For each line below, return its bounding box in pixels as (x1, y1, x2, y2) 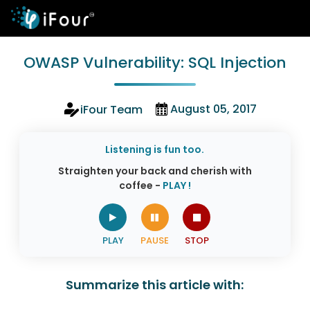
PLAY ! (162, 179, 191, 192)
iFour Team (80, 102, 143, 118)
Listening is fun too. (105, 143, 205, 156)
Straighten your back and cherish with (57, 164, 252, 178)
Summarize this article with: (66, 276, 244, 293)
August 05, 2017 (170, 101, 257, 117)
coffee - (118, 179, 163, 192)
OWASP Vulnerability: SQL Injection (23, 52, 286, 73)
